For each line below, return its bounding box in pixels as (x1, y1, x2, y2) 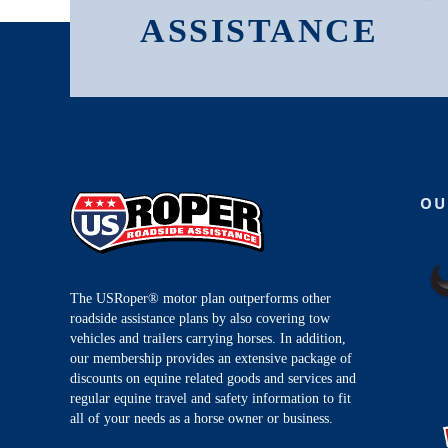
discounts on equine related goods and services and (70, 371, 356, 387)
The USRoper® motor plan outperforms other (70, 291, 331, 307)
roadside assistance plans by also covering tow (70, 311, 330, 327)
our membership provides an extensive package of (70, 351, 352, 367)
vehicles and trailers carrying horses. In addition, (70, 331, 346, 347)
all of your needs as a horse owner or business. (70, 411, 333, 427)
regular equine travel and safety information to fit (70, 391, 351, 407)
